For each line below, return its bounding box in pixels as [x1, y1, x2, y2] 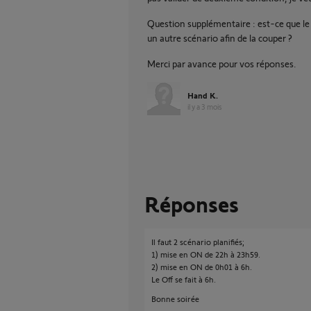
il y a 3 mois [187, 102, 222, 111]
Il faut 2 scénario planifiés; [151, 237, 244, 246]
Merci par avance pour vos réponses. [147, 58, 296, 69]
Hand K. [187, 90, 218, 100]
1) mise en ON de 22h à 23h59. [151, 249, 260, 259]
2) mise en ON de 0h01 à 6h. [151, 262, 252, 271]
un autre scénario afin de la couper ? [147, 32, 292, 44]
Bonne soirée [151, 294, 199, 303]
